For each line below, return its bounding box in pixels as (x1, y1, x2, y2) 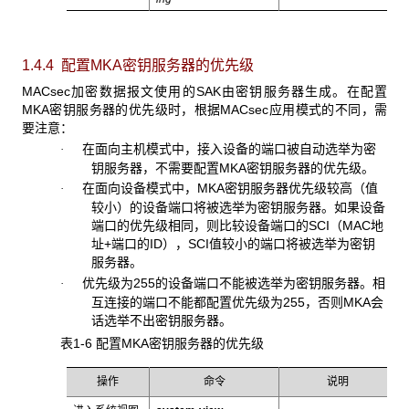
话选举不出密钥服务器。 (90, 312, 232, 328)
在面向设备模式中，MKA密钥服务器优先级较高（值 (63, 181, 378, 196)
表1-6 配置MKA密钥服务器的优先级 (59, 336, 264, 351)
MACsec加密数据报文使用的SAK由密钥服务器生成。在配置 (22, 83, 387, 99)
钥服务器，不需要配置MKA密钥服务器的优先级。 (90, 160, 374, 175)
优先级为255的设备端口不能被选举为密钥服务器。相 (63, 275, 385, 290)
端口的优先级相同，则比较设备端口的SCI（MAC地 (90, 218, 383, 234)
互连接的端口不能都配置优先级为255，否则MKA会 (90, 294, 383, 309)
